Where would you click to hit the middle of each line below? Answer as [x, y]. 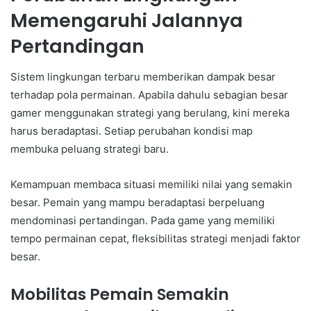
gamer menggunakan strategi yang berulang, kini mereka [150, 113]
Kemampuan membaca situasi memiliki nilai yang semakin [151, 185]
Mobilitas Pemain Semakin [120, 295]
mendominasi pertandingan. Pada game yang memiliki [143, 221]
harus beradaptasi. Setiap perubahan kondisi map [132, 131]
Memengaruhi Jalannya [127, 20]
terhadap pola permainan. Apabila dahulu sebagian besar [149, 95]
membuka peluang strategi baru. [90, 149]
